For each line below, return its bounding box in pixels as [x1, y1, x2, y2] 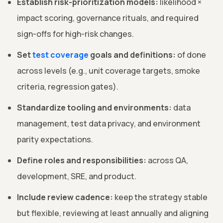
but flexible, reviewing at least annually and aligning [17, 208, 209, 219]
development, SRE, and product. [17, 171, 136, 182]
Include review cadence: [17, 192, 113, 203]
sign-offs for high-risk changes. [17, 28, 134, 40]
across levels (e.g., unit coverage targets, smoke [17, 65, 200, 77]
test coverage [32, 49, 89, 61]
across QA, [146, 155, 188, 166]
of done [176, 49, 206, 61]
